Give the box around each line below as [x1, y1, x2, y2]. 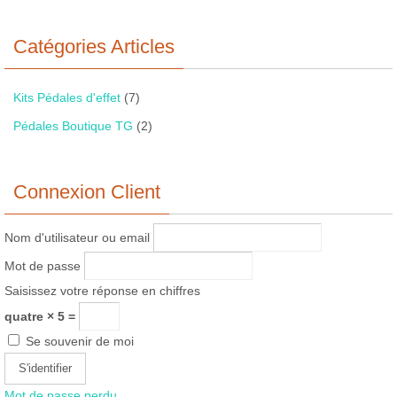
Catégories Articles [13, 35, 175, 58]
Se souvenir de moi [22, 334, 134, 349]
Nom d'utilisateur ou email [4, 230, 150, 245]
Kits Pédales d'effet [13, 90, 121, 105]
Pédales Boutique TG [13, 119, 133, 134]
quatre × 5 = [4, 309, 79, 324]
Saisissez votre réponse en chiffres [4, 284, 200, 299]
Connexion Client [13, 181, 160, 204]
